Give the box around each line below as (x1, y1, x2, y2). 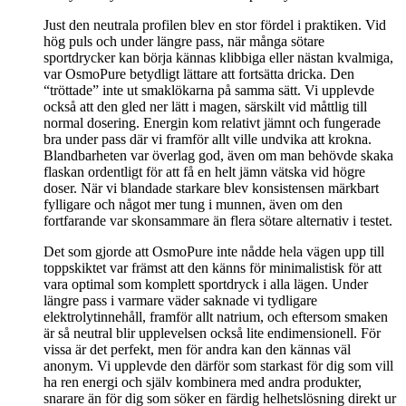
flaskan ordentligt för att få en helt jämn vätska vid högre (43, 164, 365, 180)
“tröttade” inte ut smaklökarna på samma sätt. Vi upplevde (43, 82, 374, 99)
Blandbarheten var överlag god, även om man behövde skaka (43, 148, 393, 164)
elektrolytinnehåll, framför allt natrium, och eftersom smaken (43, 309, 388, 325)
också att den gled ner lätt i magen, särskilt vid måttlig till (43, 99, 367, 115)
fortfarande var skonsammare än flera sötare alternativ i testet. (43, 213, 392, 229)
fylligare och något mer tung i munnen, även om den (43, 197, 343, 213)
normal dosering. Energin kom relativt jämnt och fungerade (43, 115, 381, 131)
